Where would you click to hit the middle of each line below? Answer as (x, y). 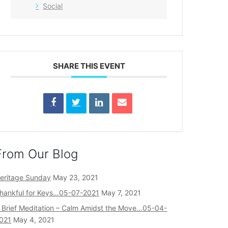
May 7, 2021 (121, 193)
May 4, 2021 (34, 220)
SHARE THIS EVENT (89, 66)
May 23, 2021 (76, 177)
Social (53, 6)
